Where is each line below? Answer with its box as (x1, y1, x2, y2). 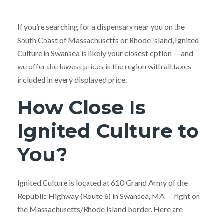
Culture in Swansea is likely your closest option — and (17, 48, 193, 58)
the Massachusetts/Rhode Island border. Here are (17, 204, 183, 214)
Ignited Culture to (17, 118, 199, 143)
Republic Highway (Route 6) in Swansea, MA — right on (17, 191, 200, 200)
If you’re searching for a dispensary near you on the (17, 22, 185, 31)
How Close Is (17, 95, 146, 119)
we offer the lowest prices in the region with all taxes (17, 61, 191, 71)
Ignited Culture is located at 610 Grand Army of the (17, 177, 188, 187)
